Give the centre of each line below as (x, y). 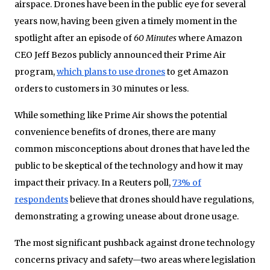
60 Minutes (155, 38)
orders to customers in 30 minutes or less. (102, 88)
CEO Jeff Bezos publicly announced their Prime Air (120, 55)
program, (36, 71)
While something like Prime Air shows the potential (121, 115)
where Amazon (209, 38)
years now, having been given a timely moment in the (126, 21)
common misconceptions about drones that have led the (132, 149)
